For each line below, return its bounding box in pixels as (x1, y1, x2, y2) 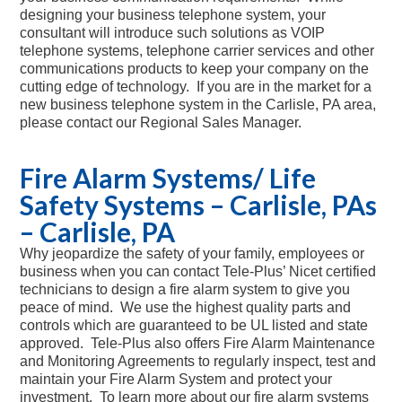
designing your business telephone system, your (20, 7, 326, 23)
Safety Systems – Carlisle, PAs (20, 188, 377, 222)
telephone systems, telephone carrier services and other (20, 43, 374, 59)
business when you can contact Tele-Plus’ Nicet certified (20, 264, 376, 280)
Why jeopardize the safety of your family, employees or (20, 246, 364, 262)
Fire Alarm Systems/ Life (20, 162, 316, 195)
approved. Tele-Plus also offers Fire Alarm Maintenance (20, 336, 375, 352)
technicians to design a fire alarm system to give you (20, 282, 350, 298)
